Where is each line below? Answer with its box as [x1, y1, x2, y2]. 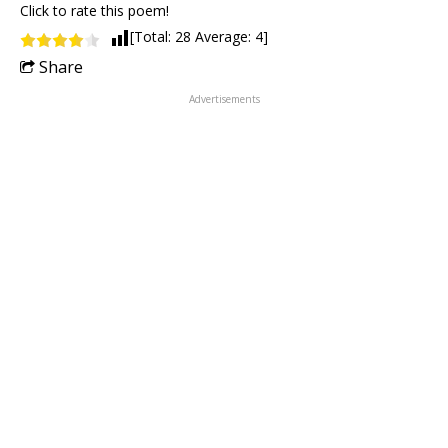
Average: [191, 26, 255, 46]
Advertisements [188, 92, 260, 106]
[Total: [130, 26, 175, 46]
